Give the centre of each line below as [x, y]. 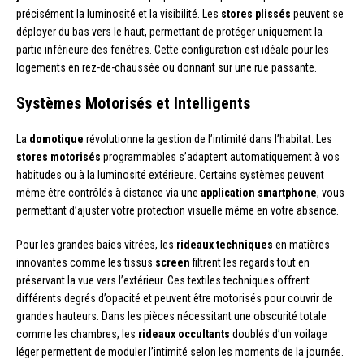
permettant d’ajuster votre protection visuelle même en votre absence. [178, 210]
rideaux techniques [225, 244]
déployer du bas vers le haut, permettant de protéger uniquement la [169, 31]
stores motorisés [58, 156]
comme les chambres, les [77, 334]
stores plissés [256, 13]
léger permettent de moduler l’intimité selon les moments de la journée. [180, 351]
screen [173, 262]
